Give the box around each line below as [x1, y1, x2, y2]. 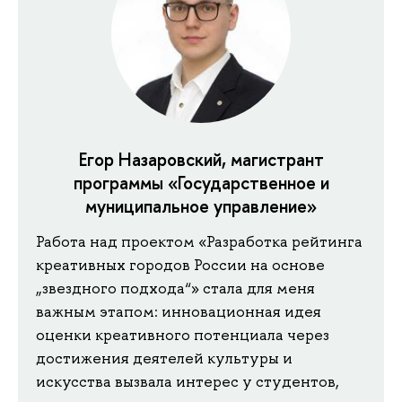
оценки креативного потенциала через [36, 325, 329, 345]
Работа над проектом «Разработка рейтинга [36, 232, 363, 252]
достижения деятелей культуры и [36, 348, 293, 369]
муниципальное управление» [85, 193, 317, 218]
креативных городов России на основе [36, 255, 325, 275]
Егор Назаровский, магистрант [78, 146, 324, 171]
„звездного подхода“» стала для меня [36, 278, 315, 299]
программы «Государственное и [73, 170, 329, 195]
